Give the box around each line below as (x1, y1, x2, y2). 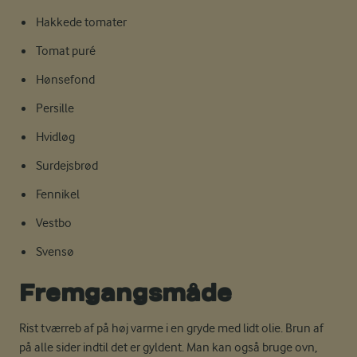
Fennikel (35, 186, 80, 202)
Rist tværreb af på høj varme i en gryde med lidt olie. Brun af (19, 320, 324, 335)
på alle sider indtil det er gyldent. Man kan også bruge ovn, (19, 339, 317, 355)
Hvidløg (35, 129, 75, 144)
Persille (35, 100, 74, 116)
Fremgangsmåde (19, 280, 232, 304)
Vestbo (35, 215, 72, 230)
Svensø (35, 244, 74, 259)
